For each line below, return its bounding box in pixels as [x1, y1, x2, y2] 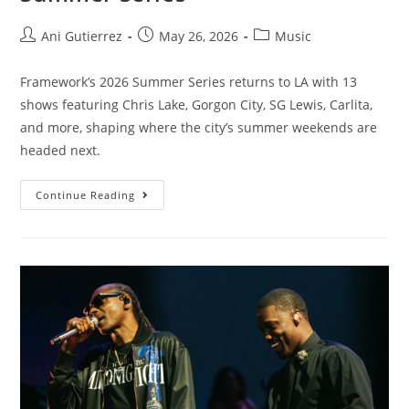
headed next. [20, 142, 101, 160]
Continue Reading [36, 188, 136, 203]
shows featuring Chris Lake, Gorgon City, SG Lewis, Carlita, [20, 96, 373, 114]
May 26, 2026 [159, 27, 239, 46]
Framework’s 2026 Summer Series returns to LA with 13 [20, 73, 358, 91]
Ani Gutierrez [41, 27, 123, 46]
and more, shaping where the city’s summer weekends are [20, 119, 378, 137]
